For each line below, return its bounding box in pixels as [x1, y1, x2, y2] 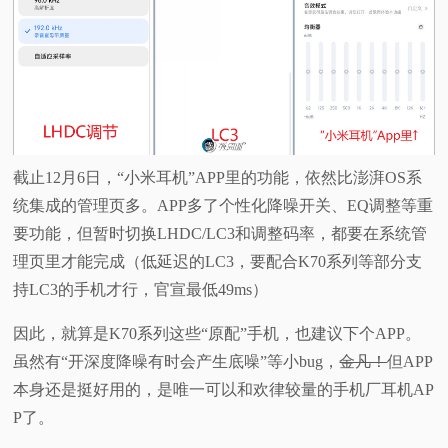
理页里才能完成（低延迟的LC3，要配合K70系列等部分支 [13, 253, 423, 271]
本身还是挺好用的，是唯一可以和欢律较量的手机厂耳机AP [13, 381, 435, 399]
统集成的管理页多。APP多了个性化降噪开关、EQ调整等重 [13, 197, 434, 215]
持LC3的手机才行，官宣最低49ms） [13, 281, 269, 299]
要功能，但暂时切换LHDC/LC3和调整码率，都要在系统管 [13, 225, 428, 243]
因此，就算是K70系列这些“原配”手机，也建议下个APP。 [13, 325, 422, 343]
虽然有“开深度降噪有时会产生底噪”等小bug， [13, 353, 340, 371]
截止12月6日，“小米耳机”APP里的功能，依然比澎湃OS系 [13, 169, 423, 187]
